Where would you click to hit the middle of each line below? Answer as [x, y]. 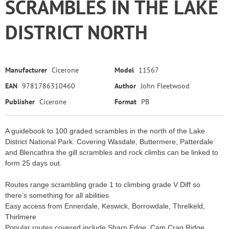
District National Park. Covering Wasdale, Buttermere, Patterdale [109, 142]
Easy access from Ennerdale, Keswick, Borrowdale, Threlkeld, [105, 206]
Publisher [20, 102]
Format [125, 102]
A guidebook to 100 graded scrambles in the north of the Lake [105, 131]
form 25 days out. [33, 163]
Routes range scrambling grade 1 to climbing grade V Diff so [103, 185]
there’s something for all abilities [57, 195]
